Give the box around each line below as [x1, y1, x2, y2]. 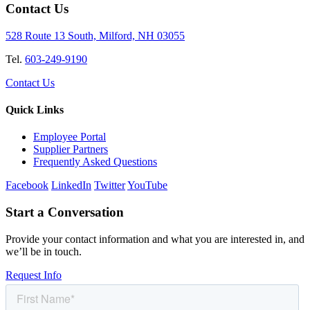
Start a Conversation [6, 205, 124, 220]
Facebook [6, 179, 48, 192]
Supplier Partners [33, 143, 108, 156]
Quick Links [6, 104, 64, 116]
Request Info [6, 268, 62, 281]
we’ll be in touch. [6, 245, 82, 257]
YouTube [127, 179, 167, 192]
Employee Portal [33, 131, 106, 143]
